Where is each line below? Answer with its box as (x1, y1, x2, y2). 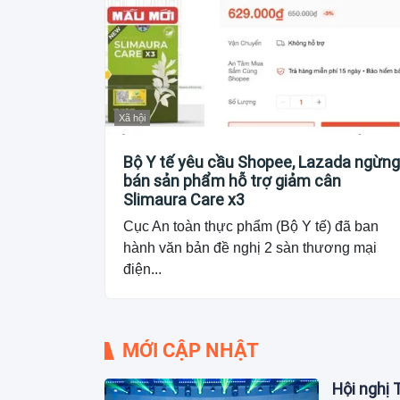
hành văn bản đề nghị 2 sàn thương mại (123, 240, 377, 256)
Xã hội (119, 112, 146, 124)
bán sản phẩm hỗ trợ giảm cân (123, 171, 341, 191)
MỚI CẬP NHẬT (122, 339, 259, 362)
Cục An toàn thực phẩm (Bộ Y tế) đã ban (123, 219, 379, 235)
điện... (123, 262, 162, 278)
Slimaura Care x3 (123, 190, 245, 210)
